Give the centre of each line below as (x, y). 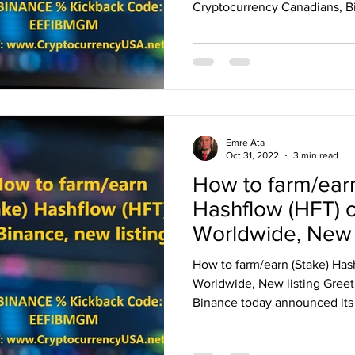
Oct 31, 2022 (252, 155)
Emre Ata (245, 142)
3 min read (316, 155)
